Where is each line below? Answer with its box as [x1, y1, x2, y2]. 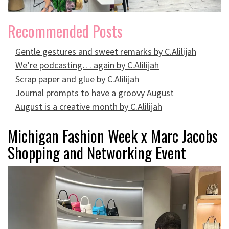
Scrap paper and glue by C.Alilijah [15, 73, 139, 85]
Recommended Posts [8, 19, 123, 42]
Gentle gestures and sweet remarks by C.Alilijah [15, 45, 196, 57]
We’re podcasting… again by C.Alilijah [15, 59, 159, 71]
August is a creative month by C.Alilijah [15, 100, 162, 112]
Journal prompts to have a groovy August [15, 86, 174, 99]
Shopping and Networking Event [8, 141, 186, 164]
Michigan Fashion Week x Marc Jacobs [8, 124, 218, 147]
